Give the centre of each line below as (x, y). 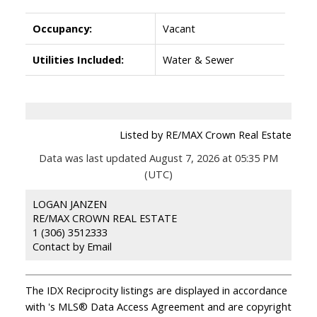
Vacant (179, 28)
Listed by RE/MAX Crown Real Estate (206, 134)
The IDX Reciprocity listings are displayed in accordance (156, 290)
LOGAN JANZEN (69, 203)
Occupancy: (62, 28)
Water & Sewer (198, 59)
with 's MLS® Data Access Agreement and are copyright (158, 306)
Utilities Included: (78, 59)
